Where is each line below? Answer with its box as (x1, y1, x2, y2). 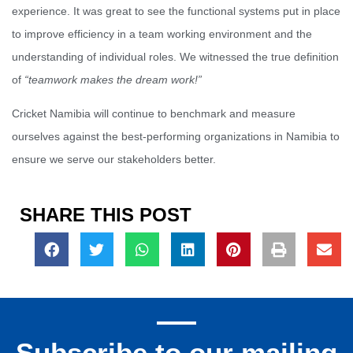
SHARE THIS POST (20, 204, 191, 226)
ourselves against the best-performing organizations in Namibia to (12, 130, 340, 143)
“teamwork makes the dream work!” (24, 72, 202, 86)
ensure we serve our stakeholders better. (12, 153, 216, 166)
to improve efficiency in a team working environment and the (12, 27, 312, 40)
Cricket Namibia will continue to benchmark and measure (12, 107, 295, 121)
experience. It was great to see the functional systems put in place (12, 4, 340, 17)
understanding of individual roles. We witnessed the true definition (12, 50, 339, 63)
